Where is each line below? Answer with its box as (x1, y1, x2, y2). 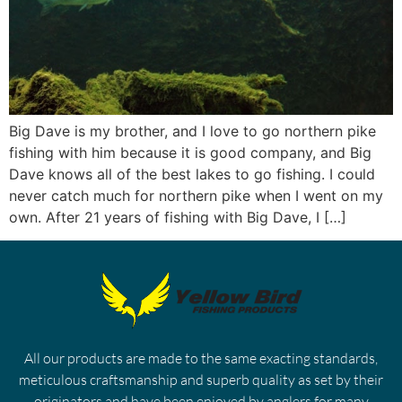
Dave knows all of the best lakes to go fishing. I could (9, 164, 375, 183)
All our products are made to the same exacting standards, (24, 348, 378, 367)
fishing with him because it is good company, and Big (9, 143, 371, 162)
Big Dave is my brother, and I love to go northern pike (9, 121, 376, 140)
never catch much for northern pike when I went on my (9, 186, 383, 205)
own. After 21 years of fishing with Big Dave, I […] (9, 207, 346, 226)
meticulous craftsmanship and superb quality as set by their (19, 370, 383, 389)
